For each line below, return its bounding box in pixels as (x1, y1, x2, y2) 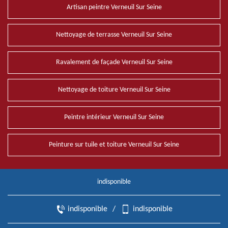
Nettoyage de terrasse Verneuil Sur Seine (56, 31, 172, 39)
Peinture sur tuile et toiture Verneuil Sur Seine (49, 141, 179, 149)
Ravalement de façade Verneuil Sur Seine (55, 59, 173, 66)
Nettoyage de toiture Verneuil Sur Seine (58, 86, 170, 94)
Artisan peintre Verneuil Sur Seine (66, 4, 162, 11)
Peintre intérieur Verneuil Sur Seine (64, 113, 164, 121)
